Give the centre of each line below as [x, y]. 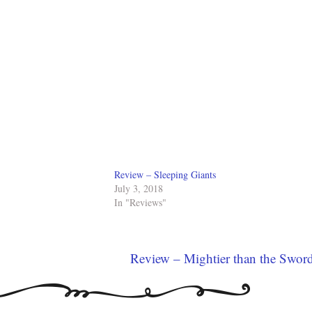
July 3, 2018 [139, 188]
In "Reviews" [141, 202]
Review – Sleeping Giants [165, 174]
